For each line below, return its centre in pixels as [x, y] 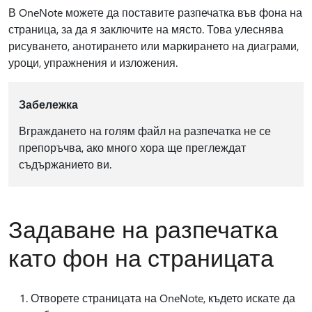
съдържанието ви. [65, 164]
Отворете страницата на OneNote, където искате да [163, 298]
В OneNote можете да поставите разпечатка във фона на [155, 12]
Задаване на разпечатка [143, 228]
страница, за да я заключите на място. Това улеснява [146, 29]
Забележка [48, 104]
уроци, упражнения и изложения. [93, 62]
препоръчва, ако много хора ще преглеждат [132, 147]
